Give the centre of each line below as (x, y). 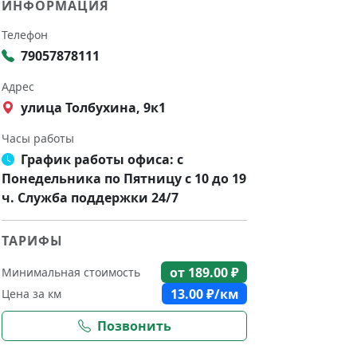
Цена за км (31, 294)
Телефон (25, 35)
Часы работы (38, 138)
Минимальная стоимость (71, 273)
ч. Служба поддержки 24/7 (90, 198)
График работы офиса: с (102, 159)
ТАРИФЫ (32, 241)
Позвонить (134, 326)
